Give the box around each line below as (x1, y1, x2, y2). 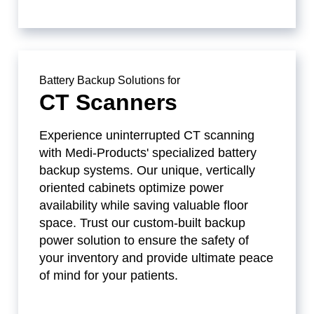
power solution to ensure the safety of (39, 233, 250, 248)
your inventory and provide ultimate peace (39, 251, 274, 266)
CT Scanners (39, 90, 178, 116)
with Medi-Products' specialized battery (39, 146, 257, 161)
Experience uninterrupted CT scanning (39, 128, 255, 143)
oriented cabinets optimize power (39, 181, 224, 196)
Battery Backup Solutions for (39, 74, 181, 87)
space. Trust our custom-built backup (39, 216, 246, 231)
